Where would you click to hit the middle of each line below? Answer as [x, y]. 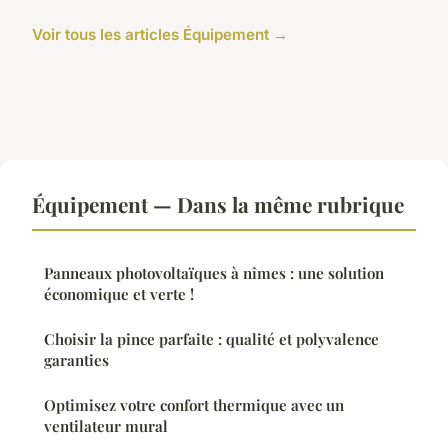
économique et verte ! [119, 294]
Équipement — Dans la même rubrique [218, 204]
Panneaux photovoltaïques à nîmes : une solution [214, 273]
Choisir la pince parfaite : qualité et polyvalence [211, 339]
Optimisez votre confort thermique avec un [194, 405]
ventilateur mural [106, 426]
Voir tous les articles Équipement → [160, 35]
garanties [76, 360]
